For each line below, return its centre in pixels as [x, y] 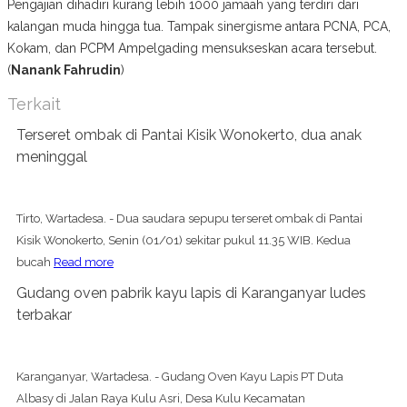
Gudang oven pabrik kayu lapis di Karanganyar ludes [191, 293]
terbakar [44, 314]
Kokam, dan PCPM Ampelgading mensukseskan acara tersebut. [192, 48]
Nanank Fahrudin [66, 69]
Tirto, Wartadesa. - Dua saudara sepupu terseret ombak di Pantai [189, 218]
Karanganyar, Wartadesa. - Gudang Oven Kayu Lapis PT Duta [180, 376]
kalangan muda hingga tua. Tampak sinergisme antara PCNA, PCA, [199, 26]
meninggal [52, 156]
